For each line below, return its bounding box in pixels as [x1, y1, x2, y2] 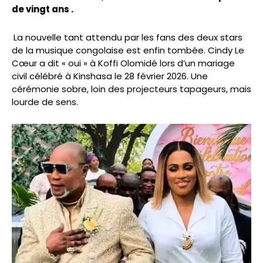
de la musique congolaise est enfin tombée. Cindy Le [12, 44, 244, 57]
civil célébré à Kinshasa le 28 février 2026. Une [12, 70, 208, 83]
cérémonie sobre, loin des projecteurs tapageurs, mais [12, 83, 251, 96]
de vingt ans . [12, 3, 73, 16]
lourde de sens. [12, 96, 78, 109]
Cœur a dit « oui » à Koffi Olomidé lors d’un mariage [12, 57, 235, 70]
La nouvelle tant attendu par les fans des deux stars [14, 31, 242, 44]
